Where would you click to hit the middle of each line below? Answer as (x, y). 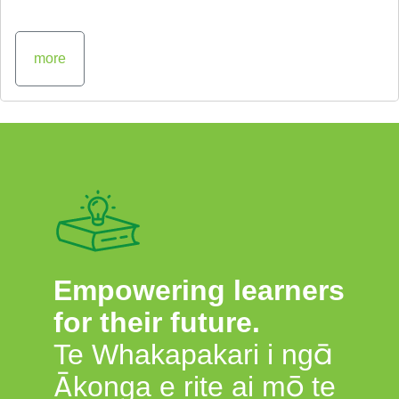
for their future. (157, 323)
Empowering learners (199, 291)
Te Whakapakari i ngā (193, 355)
